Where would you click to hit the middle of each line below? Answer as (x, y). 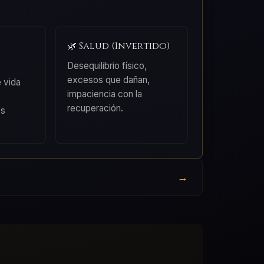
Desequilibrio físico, (107, 66)
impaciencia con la (105, 94)
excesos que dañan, (109, 80)
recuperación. (95, 108)
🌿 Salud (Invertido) (119, 46)
